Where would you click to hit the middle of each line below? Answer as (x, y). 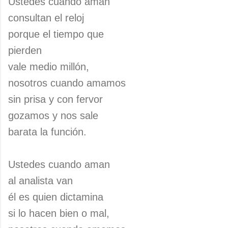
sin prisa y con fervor (55, 99)
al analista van (40, 181)
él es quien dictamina (56, 197)
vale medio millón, (49, 67)
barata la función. (47, 132)
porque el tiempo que (56, 34)
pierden (25, 50)
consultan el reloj (46, 18)
